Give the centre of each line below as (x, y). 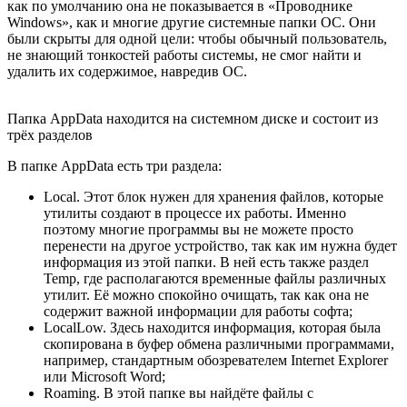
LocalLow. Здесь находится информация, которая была (212, 327)
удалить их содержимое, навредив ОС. (127, 71)
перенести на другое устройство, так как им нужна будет (220, 245)
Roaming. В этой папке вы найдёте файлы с (179, 392)
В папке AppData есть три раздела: (114, 165)
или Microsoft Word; (104, 376)
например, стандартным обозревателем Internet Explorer (216, 360)
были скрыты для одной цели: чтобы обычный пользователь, (197, 38)
